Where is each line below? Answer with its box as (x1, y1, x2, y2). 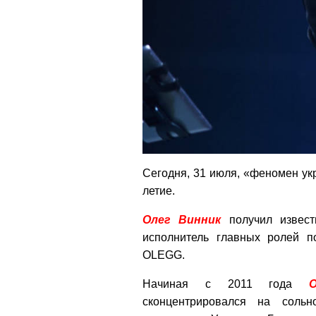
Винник (178, 213, 221, 226)
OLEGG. (142, 248, 185, 261)
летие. (142, 184, 175, 197)
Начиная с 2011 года (142, 277, 310, 290)
